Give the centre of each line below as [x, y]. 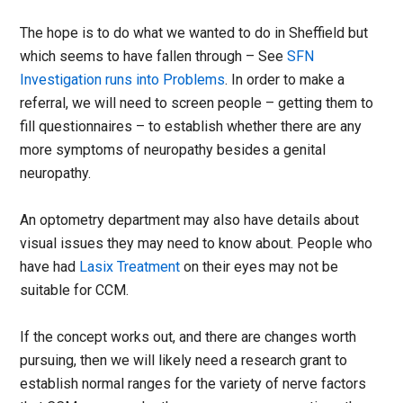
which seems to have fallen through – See [154, 56]
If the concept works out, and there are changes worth [188, 336]
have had [50, 266]
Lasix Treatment [130, 266]
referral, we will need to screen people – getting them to [197, 103]
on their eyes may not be [260, 266]
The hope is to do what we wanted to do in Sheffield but [194, 32]
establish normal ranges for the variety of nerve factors [193, 383]
